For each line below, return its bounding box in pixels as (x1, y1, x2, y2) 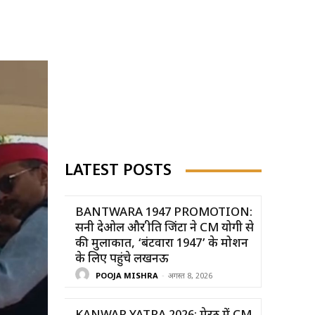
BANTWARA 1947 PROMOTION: (75, 205, 252, 221)
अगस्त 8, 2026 (168, 271, 212, 282)
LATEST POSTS (65, 160, 172, 181)
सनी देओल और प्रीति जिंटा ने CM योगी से (75, 220, 254, 236)
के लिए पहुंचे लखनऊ (75, 251, 169, 267)
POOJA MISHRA (96, 271, 158, 282)
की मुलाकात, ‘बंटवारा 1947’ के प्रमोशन (75, 236, 248, 252)
